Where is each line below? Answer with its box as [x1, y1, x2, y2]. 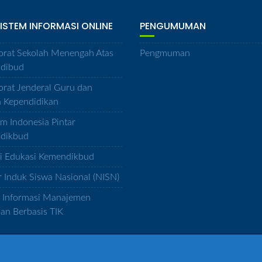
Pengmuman [140, 48, 190, 58]
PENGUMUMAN [140, 19, 206, 33]
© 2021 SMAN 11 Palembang [71, 247, 191, 257]
